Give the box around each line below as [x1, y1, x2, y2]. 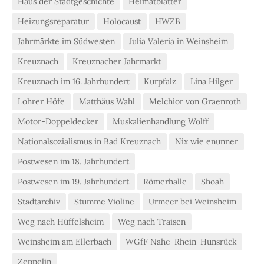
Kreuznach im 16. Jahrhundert [18, 75, 130, 87]
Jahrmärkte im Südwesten [18, 35, 115, 47]
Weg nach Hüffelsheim [18, 216, 104, 227]
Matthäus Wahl [79, 95, 135, 107]
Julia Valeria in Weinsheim [129, 35, 228, 47]
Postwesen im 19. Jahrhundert [18, 176, 129, 187]
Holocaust [103, 15, 141, 27]
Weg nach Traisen [118, 216, 186, 227]
